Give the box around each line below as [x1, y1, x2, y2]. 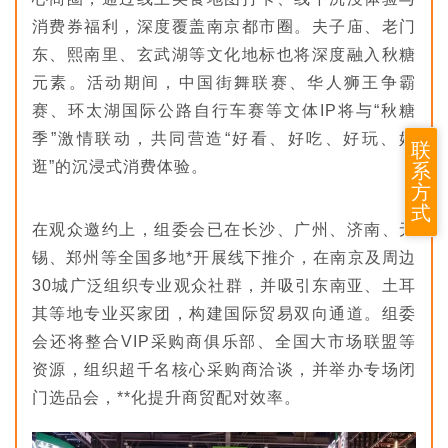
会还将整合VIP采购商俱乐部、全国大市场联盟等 [32, 332, 416, 350]
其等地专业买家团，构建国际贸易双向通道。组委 [32, 304, 416, 322]
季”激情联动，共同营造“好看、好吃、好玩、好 [32, 129, 416, 147]
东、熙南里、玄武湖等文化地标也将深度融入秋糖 [32, 45, 416, 63]
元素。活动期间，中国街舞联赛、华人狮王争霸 [32, 73, 416, 91]
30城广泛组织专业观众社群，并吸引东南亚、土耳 [32, 276, 416, 294]
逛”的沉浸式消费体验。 [32, 157, 208, 175]
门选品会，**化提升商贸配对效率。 [32, 388, 301, 406]
